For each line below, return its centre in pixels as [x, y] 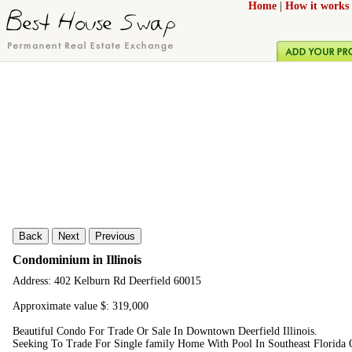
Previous [115, 236]
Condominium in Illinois [77, 259]
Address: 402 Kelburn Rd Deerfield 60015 [107, 281]
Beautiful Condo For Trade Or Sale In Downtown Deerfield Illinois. [165, 332]
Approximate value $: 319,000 [81, 306]
